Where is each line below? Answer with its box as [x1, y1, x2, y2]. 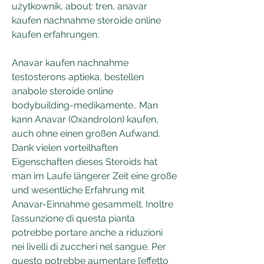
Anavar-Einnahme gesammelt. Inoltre [12, 198, 173, 210]
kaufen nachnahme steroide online [12, 14, 161, 26]
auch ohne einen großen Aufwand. [12, 127, 160, 139]
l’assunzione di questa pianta [12, 212, 135, 224]
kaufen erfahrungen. [12, 28, 99, 40]
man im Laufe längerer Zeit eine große [12, 170, 177, 181]
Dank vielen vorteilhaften [12, 141, 118, 153]
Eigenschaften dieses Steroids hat [12, 156, 157, 167]
